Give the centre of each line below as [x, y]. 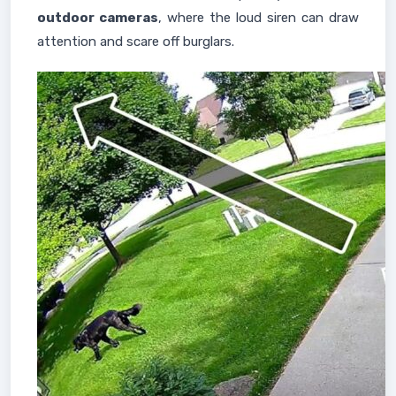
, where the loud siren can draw [259, 18]
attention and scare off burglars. [136, 42]
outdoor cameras [98, 18]
